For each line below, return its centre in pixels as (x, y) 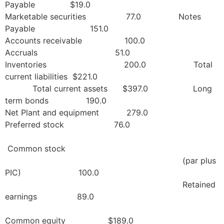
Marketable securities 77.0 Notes (103, 16)
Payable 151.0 (57, 28)
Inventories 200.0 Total (109, 64)
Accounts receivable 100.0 (96, 40)
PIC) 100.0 (52, 172)
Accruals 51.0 (67, 52)
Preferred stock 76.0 (67, 124)
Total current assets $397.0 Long (108, 88)
